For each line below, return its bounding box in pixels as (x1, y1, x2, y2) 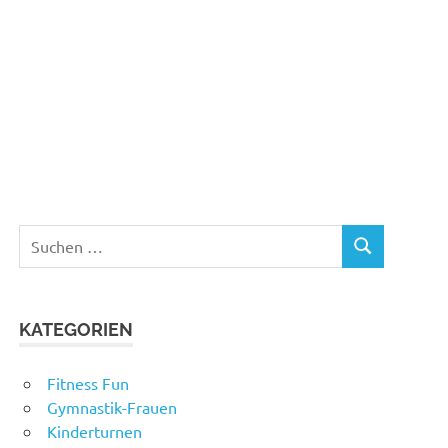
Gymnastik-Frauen (47, 396, 177, 417)
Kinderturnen (47, 420, 142, 441)
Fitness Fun (47, 372, 129, 393)
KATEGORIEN (19, 318, 134, 340)
